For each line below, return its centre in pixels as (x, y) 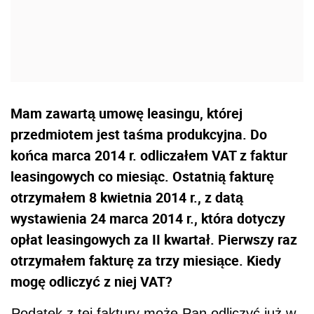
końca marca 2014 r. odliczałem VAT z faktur (149, 155)
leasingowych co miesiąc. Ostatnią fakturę (142, 176)
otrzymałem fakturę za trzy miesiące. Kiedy (146, 260)
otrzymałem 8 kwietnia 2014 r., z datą (127, 197)
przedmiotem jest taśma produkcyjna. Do (139, 134)
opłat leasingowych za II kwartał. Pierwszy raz (154, 239)
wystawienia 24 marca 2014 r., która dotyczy (148, 218)
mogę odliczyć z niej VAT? (91, 281)
